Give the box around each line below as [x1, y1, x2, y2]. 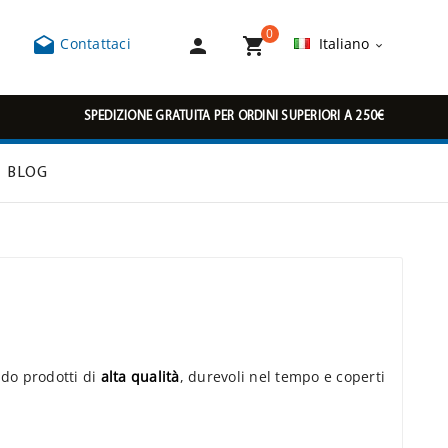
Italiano [318, 34, 369, 54]
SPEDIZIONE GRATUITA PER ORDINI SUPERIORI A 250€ [83, 110, 385, 123]
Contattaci [56, 34, 131, 54]
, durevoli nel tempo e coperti [179, 367, 385, 387]
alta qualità [100, 367, 180, 387]
